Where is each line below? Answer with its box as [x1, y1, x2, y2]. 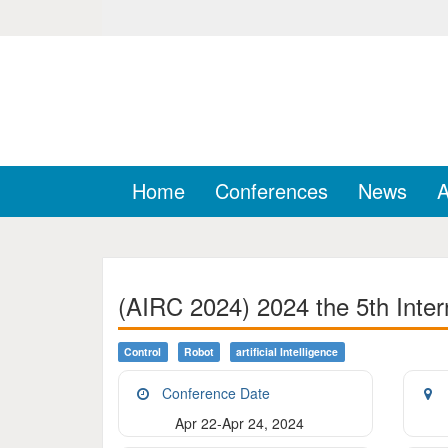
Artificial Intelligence [236, 344, 339, 359]
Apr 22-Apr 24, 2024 [175, 413, 304, 433]
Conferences [215, 176, 328, 205]
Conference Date [162, 383, 270, 403]
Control [124, 344, 162, 359]
